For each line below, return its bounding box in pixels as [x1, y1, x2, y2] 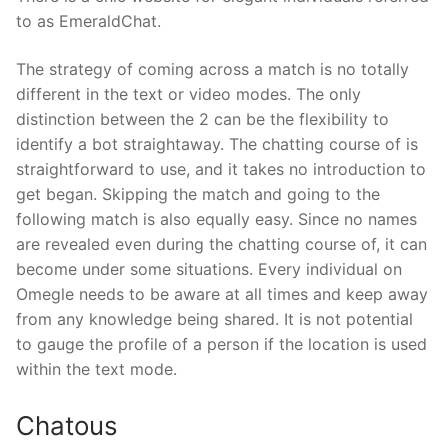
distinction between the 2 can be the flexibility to [16, 109, 389, 130]
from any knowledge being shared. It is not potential [16, 309, 413, 330]
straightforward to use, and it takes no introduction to [16, 159, 426, 180]
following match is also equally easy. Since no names [16, 209, 417, 230]
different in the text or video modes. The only [16, 84, 361, 105]
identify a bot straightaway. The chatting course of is [16, 134, 418, 155]
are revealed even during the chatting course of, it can [16, 234, 427, 255]
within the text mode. [16, 359, 177, 380]
